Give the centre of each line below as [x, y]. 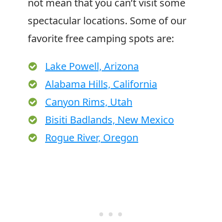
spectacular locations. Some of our [107, 21]
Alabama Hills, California [101, 84]
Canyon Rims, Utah [89, 102]
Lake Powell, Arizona [92, 66]
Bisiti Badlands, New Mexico [110, 120]
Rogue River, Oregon [92, 138]
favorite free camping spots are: [101, 38]
